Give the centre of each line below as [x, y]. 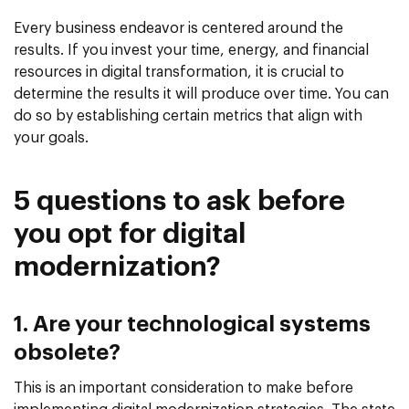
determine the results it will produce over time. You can [201, 94]
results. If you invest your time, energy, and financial [191, 51]
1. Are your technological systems [192, 325]
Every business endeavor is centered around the [178, 29]
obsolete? [67, 354]
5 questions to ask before [179, 202]
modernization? [117, 268]
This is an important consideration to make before [184, 388]
